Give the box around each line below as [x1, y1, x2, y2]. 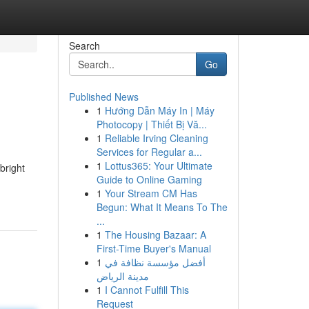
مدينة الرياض [96, 269, 149, 283]
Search [68, 39, 100, 52]
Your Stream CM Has [104, 186, 197, 200]
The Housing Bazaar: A [104, 228, 206, 241]
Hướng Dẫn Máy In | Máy [104, 103, 215, 117]
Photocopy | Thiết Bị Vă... [96, 117, 207, 131]
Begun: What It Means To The [96, 200, 228, 214]
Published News [68, 90, 139, 103]
